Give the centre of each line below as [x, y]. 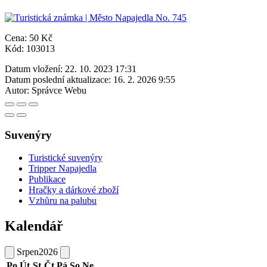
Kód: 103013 [30, 48]
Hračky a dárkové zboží [74, 190]
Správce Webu [59, 90]
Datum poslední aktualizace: [58, 79]
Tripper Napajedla [63, 169]
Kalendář [34, 226]
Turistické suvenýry [66, 158]
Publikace [47, 179]
